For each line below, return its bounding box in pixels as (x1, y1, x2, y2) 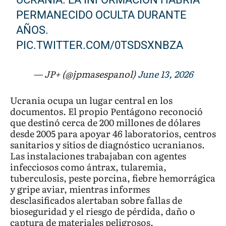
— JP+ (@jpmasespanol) (33, 67, 138, 81)
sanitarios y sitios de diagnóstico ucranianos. (10, 137, 205, 151)
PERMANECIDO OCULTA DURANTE (16, 8, 187, 21)
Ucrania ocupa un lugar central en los (10, 93, 173, 107)
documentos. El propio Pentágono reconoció (10, 104, 203, 118)
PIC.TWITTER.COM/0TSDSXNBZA (16, 38, 184, 51)
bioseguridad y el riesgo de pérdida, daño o (10, 204, 195, 218)
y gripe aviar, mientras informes (10, 182, 150, 196)
